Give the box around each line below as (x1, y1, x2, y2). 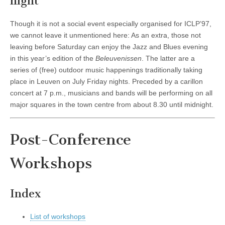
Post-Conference (10, 131, 131, 149)
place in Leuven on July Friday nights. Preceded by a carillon (10, 77, 203, 86)
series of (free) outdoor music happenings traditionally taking (10, 66, 202, 74)
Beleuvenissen (95, 54, 142, 63)
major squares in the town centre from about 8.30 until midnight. (10, 100, 213, 109)
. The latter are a (142, 54, 195, 63)
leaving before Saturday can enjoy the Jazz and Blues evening (10, 43, 208, 51)
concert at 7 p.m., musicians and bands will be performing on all (10, 89, 212, 97)
